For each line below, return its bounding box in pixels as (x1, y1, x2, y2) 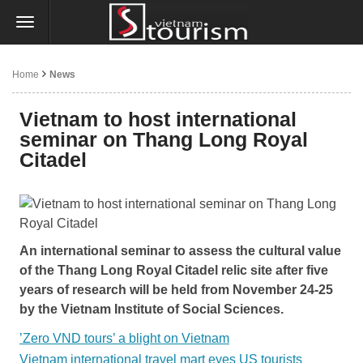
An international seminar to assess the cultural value (19, 244, 341, 258)
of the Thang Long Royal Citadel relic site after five (19, 263, 328, 277)
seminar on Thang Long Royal (19, 128, 308, 151)
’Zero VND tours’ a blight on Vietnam (19, 331, 229, 345)
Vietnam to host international (19, 108, 297, 130)
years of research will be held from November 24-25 (19, 283, 333, 297)
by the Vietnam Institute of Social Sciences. (19, 302, 284, 316)
